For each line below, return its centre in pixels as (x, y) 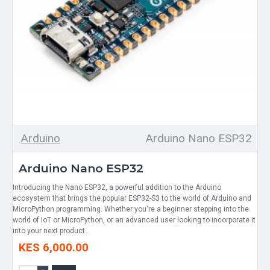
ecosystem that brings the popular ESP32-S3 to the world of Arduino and (132, 198)
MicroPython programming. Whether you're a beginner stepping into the (131, 209)
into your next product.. (51, 231)
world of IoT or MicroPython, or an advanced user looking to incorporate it (134, 220)
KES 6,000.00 (54, 247)
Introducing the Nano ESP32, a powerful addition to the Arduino (117, 187)
